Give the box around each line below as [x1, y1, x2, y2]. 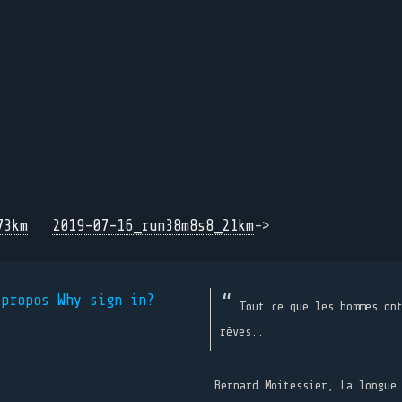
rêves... [220, 324, 270, 338]
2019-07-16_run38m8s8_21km [52, 217, 254, 234]
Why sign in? [57, 292, 154, 309]
